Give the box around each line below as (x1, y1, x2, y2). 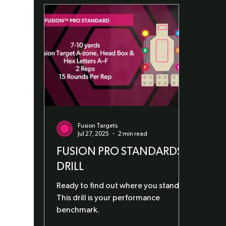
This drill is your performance (56, 194, 160, 202)
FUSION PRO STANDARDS (56, 146, 183, 157)
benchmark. (56, 206, 100, 214)
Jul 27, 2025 (78, 130, 109, 137)
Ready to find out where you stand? (56, 182, 184, 190)
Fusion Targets (78, 123, 118, 129)
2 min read (118, 130, 148, 137)
